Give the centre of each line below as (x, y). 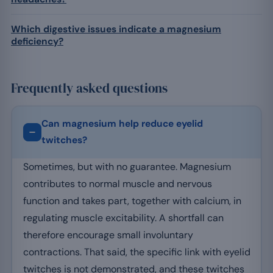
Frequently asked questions (89, 88)
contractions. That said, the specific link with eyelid (136, 252)
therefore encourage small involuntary (108, 235)
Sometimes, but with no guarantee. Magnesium (127, 167)
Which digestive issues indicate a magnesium (116, 29)
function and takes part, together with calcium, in (132, 201)
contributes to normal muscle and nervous (117, 184)
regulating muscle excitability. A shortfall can (123, 218)
